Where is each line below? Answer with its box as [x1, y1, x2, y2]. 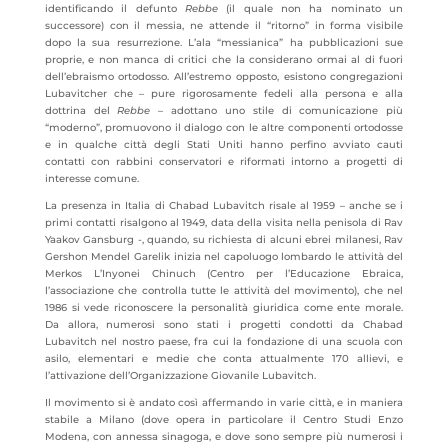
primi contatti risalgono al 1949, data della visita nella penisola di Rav [44, 216, 404, 229]
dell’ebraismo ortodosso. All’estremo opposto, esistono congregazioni [44, 70, 404, 83]
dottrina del [44, 104, 118, 117]
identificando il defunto [44, 2, 185, 15]
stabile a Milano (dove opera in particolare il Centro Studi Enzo [44, 413, 404, 426]
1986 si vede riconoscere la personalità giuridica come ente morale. [44, 301, 404, 314]
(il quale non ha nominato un [217, 2, 404, 15]
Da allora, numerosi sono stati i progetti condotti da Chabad [44, 318, 404, 331]
